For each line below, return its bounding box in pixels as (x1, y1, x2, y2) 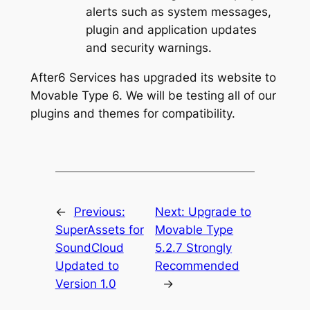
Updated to (55, 259, 119, 273)
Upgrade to (188, 205, 252, 219)
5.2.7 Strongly (155, 241, 232, 255)
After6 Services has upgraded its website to (30, 70, 276, 84)
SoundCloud (55, 241, 124, 255)
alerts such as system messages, (85, 4, 271, 19)
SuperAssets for (55, 223, 144, 237)
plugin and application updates (85, 22, 257, 37)
